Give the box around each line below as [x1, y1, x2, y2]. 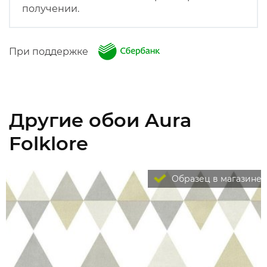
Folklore [9, 132, 88, 155]
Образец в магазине [169, 173, 262, 184]
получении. [22, 3, 79, 14]
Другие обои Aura [9, 108, 191, 132]
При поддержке [9, 46, 95, 57]
